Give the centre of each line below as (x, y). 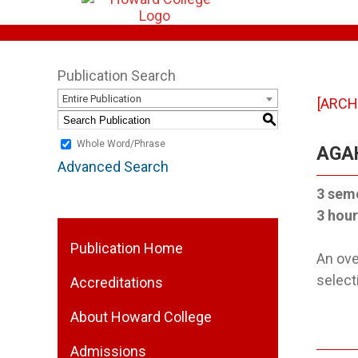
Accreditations (117, 282)
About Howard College (141, 317)
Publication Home (127, 248)
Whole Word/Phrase (121, 144)
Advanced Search (113, 167)
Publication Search (117, 76)
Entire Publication (102, 99)
